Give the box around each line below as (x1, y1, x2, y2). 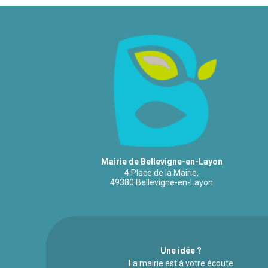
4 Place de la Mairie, (124, 168, 199, 178)
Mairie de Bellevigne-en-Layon (100, 157, 223, 167)
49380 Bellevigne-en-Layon (110, 178, 213, 188)
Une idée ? (160, 246, 202, 256)
